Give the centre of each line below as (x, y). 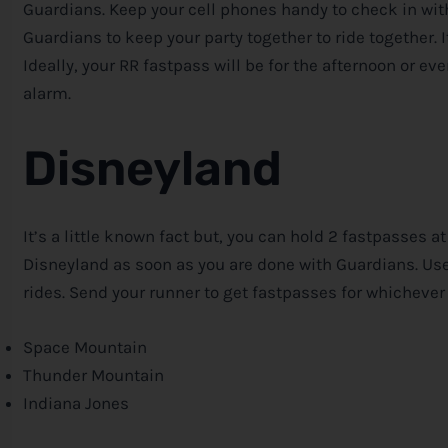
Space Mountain (85, 346)
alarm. (47, 93)
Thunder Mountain (93, 374)
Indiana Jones (76, 402)
